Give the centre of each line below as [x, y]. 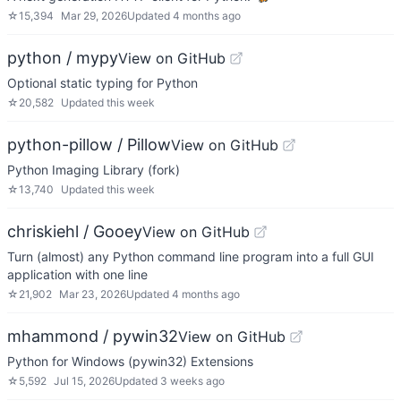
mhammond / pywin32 [93, 336]
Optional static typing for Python [102, 83]
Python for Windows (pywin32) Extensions [130, 361]
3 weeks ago [192, 381]
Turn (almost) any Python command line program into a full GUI [191, 256]
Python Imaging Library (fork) [94, 170]
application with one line [77, 274]
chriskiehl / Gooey [75, 231]
